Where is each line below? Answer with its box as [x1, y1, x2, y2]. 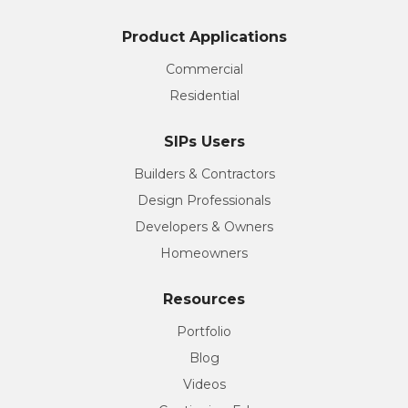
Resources [163, 291, 245, 309]
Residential [168, 87, 240, 105]
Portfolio [177, 323, 231, 341]
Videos [182, 376, 226, 393]
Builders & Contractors [133, 166, 275, 183]
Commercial [165, 61, 243, 78]
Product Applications [121, 28, 287, 46]
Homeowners [160, 245, 248, 262]
